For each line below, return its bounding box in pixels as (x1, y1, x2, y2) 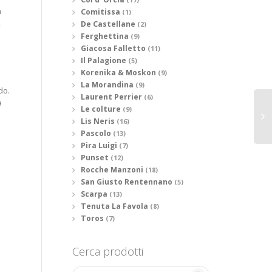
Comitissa (80, 7, 120, 17)
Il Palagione (80, 55, 126, 66)
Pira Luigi (80, 140, 117, 151)
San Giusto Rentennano (80, 177, 172, 187)
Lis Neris (80, 116, 115, 126)
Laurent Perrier (80, 92, 142, 102)
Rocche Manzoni (80, 165, 143, 175)
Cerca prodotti (72, 244, 143, 259)
